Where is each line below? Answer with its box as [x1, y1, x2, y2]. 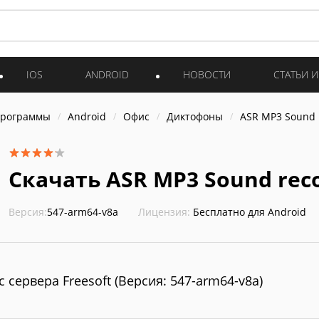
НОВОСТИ [183, 68, 231, 81]
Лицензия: [138, 205, 190, 219]
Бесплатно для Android [193, 205, 306, 219]
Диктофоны [167, 110, 223, 123]
